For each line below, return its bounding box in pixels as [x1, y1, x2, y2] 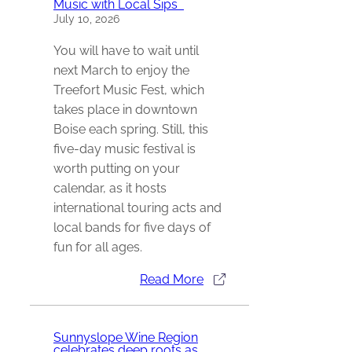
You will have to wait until [53, 42, 199, 58]
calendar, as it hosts [53, 180, 167, 196]
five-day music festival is [53, 141, 196, 156]
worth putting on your [53, 160, 180, 176]
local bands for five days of [53, 219, 211, 235]
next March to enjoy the [53, 62, 189, 78]
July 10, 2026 [53, 13, 119, 26]
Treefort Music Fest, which [53, 82, 204, 97]
